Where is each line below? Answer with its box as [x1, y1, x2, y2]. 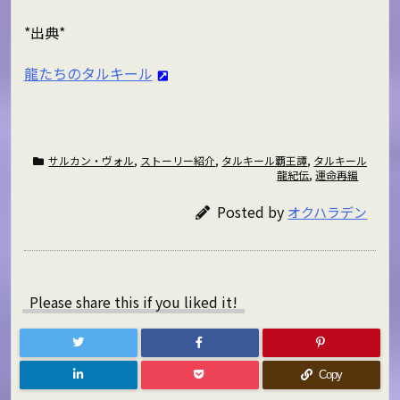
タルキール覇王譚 [221, 153, 308, 169]
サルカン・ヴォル [48, 153, 135, 169]
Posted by [217, 200, 288, 222]
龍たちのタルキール [23, 62, 153, 84]
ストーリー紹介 [140, 153, 216, 169]
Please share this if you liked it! [29, 291, 238, 313]
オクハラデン [287, 202, 368, 221]
